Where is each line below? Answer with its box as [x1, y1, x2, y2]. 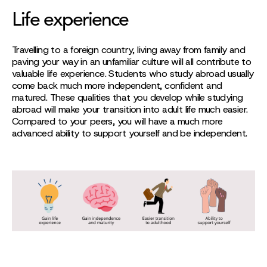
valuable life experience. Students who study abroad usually [12, 67, 254, 80]
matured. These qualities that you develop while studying [12, 91, 243, 104]
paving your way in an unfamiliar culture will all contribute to [12, 55, 252, 68]
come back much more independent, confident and [12, 79, 222, 92]
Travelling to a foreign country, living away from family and [12, 44, 245, 56]
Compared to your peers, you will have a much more [12, 115, 223, 128]
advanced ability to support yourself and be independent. [12, 127, 247, 139]
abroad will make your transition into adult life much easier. [12, 103, 248, 116]
